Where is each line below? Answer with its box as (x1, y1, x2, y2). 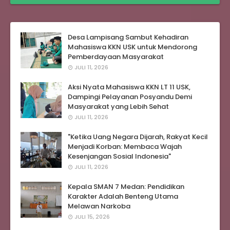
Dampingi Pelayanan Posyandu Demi (68, 91, 192, 102)
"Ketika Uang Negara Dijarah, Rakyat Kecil (68, 131, 208, 142)
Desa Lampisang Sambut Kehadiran (68, 32, 188, 42)
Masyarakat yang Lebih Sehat (68, 101, 169, 111)
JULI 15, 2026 (74, 212, 110, 221)
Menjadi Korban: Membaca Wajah (68, 141, 182, 151)
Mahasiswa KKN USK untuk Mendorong (68, 42, 197, 52)
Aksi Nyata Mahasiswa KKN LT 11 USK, (68, 82, 190, 92)
